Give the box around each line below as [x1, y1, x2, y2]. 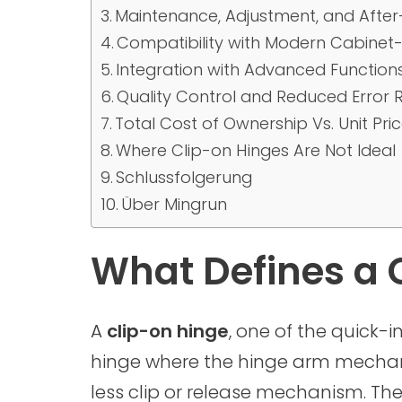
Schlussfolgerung [116, 166, 253, 188]
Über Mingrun [121, 193, 228, 215]
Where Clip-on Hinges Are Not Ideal [116, 139, 397, 162]
